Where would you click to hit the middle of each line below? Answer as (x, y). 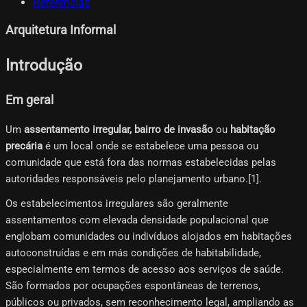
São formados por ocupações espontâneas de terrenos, (133, 286)
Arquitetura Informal (61, 30)
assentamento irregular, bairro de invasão (119, 130)
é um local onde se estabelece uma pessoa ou (150, 146)
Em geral (29, 100)
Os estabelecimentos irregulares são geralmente (117, 204)
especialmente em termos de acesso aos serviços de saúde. (145, 270)
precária (24, 146)
